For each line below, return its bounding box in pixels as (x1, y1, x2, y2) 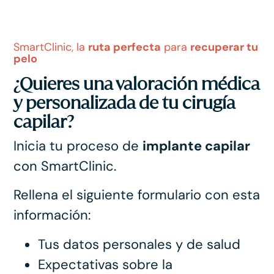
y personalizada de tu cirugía (13, 91, 235, 113)
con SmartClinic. (13, 157, 117, 175)
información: (13, 206, 91, 224)
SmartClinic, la (13, 40, 89, 55)
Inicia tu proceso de (13, 136, 143, 155)
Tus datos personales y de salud (38, 235, 241, 253)
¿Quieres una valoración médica (13, 72, 260, 94)
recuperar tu (190, 40, 259, 55)
